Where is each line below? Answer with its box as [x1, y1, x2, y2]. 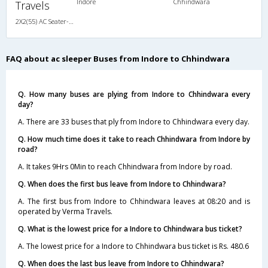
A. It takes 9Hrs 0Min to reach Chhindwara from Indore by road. [18, 161, 232, 172]
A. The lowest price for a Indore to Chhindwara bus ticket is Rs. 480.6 [18, 240, 249, 251]
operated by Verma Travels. [18, 206, 112, 217]
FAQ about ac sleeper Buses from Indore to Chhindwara [6, 53, 230, 64]
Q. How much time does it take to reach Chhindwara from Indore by [18, 133, 250, 144]
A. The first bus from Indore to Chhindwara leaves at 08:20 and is [18, 196, 250, 206]
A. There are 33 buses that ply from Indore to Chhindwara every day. [18, 116, 249, 127]
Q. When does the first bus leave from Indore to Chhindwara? [18, 178, 226, 189]
